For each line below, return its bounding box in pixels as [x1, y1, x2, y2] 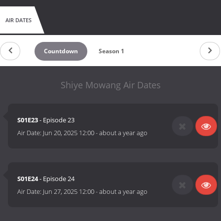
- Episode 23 [38, 115, 75, 125]
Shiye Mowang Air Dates [60, 78, 161, 91]
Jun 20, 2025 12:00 [43, 128, 95, 138]
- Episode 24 [38, 174, 75, 184]
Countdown [44, 46, 78, 55]
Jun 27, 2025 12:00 [43, 187, 95, 196]
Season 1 [98, 46, 124, 55]
